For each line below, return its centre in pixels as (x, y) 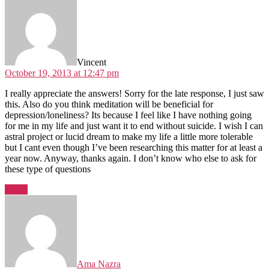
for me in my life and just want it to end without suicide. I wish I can (134, 125)
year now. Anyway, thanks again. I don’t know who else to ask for (131, 158)
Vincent (92, 62)
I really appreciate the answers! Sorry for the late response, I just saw (134, 93)
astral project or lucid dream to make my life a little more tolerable (129, 136)
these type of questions (48, 169)
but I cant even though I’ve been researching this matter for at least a (134, 147)
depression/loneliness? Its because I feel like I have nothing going (128, 115)
